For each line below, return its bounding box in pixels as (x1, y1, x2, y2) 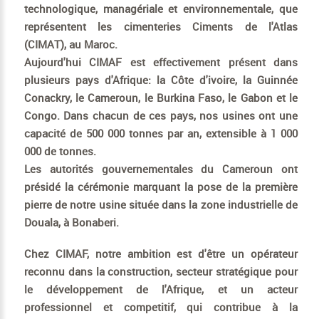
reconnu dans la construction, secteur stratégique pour (23, 263, 298, 278)
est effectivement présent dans (122, 54, 298, 69)
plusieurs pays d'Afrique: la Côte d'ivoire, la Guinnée (23, 72, 298, 87)
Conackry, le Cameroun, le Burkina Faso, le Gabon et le (23, 90, 298, 105)
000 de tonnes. (23, 143, 96, 158)
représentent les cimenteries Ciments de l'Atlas (23, 19, 298, 33)
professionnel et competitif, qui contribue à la (23, 299, 298, 314)
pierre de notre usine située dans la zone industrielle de (23, 197, 298, 211)
